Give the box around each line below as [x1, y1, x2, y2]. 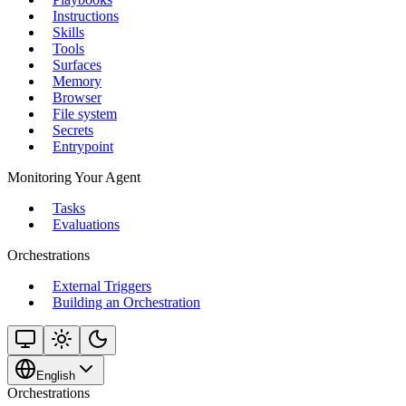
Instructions [53, 8, 119, 24]
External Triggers [53, 278, 151, 294]
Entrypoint [53, 139, 113, 154]
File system [53, 106, 117, 121]
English [36, 369, 75, 382]
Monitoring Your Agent [7, 169, 140, 185]
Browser [53, 90, 101, 105]
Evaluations [53, 217, 120, 232]
